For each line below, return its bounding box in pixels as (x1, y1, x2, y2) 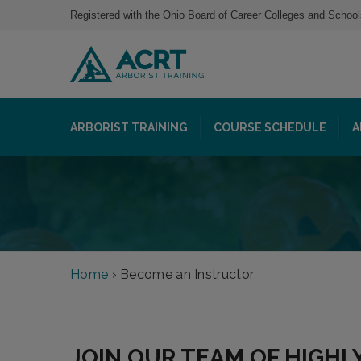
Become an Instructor (120, 267, 255, 282)
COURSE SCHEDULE (214, 121, 326, 134)
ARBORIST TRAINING (70, 121, 188, 134)
